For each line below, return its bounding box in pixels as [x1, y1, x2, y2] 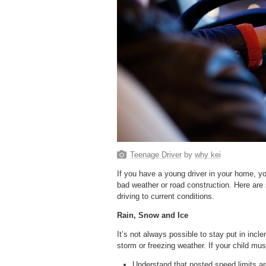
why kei [194, 150, 221, 159]
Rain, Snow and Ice [117, 210, 188, 220]
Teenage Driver [129, 150, 182, 159]
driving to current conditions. [117, 191, 214, 201]
